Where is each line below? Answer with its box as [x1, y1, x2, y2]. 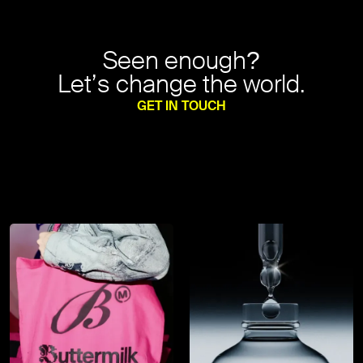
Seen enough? [103, 45, 260, 76]
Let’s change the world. [58, 68, 305, 100]
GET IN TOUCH [137, 96, 226, 114]
